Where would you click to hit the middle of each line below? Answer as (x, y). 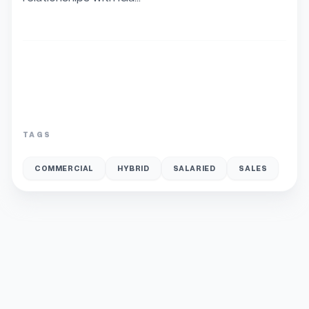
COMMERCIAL (64, 168)
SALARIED (194, 168)
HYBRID (133, 168)
